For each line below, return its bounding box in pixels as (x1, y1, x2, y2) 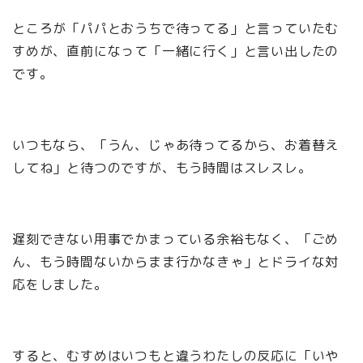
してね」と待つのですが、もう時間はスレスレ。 (12, 159, 312, 177)
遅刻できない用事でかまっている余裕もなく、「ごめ (12, 230, 340, 249)
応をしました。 (12, 275, 108, 294)
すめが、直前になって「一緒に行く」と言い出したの (12, 42, 340, 61)
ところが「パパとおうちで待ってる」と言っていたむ (12, 19, 340, 38)
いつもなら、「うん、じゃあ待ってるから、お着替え (12, 136, 340, 155)
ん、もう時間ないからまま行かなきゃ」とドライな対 (12, 253, 340, 271)
